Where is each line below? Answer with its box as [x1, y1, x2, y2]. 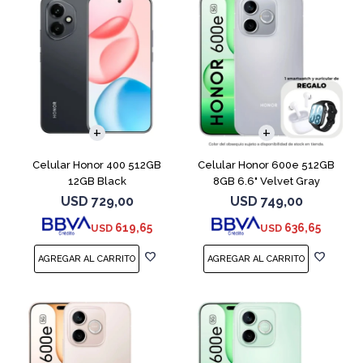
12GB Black [67, 175, 126, 188]
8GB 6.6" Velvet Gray [212, 175, 320, 188]
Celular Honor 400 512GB [32, 159, 161, 172]
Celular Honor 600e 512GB [198, 159, 335, 172]
